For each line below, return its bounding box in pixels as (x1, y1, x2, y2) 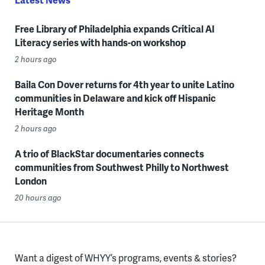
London (14, 174, 47, 188)
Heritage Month (14, 105, 84, 119)
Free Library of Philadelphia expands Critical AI (14, 22, 215, 36)
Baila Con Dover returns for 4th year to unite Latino (14, 77, 234, 92)
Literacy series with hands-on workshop (14, 35, 186, 50)
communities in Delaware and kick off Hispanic (14, 91, 216, 105)
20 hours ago (14, 192, 62, 203)
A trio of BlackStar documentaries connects (14, 147, 204, 161)
